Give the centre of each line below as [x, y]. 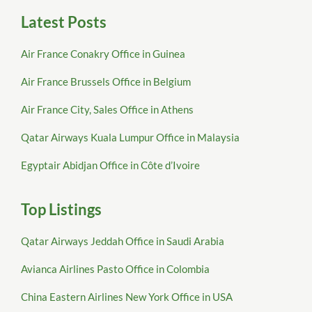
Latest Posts [64, 22]
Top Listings [61, 210]
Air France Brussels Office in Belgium [106, 82]
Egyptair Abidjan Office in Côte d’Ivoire [110, 165]
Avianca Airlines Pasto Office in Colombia [115, 269]
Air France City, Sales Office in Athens [107, 110]
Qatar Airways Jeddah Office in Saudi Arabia [123, 241]
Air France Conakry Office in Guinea [103, 54]
